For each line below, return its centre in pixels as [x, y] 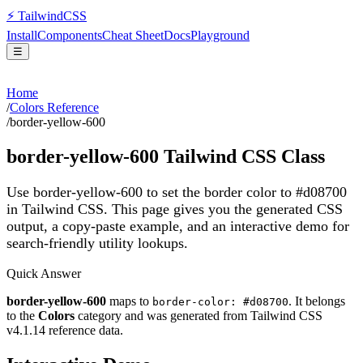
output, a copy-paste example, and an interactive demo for [178, 226]
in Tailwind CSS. [57, 209]
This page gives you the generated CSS [225, 209]
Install [22, 35]
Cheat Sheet [133, 35]
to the [22, 316]
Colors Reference [54, 107]
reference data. [84, 331]
